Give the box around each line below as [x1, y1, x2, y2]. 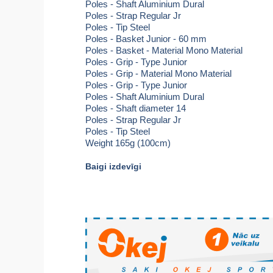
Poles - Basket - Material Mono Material [85, 45, 243, 55]
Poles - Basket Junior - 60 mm [85, 34, 207, 44]
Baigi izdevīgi [85, 161, 141, 172]
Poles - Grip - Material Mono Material [85, 68, 232, 79]
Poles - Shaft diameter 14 [85, 103, 186, 113]
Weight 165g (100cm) [85, 138, 171, 148]
